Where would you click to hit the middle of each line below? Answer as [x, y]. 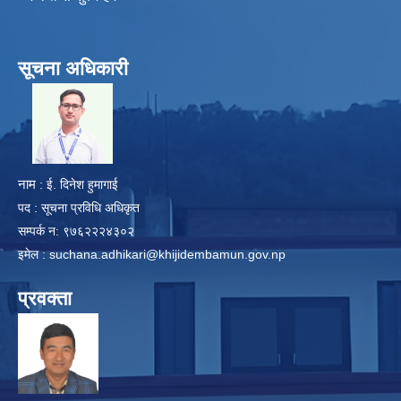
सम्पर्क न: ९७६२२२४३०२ [78, 231]
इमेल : [34, 255]
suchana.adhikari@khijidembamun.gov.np [167, 255]
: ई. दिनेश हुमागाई [79, 185]
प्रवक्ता [45, 299]
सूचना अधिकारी [73, 69]
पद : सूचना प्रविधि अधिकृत [79, 208]
